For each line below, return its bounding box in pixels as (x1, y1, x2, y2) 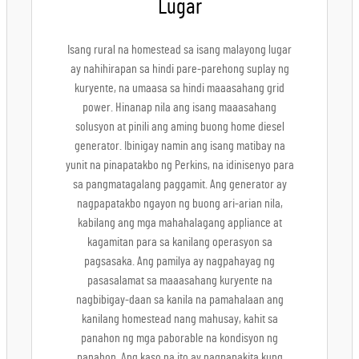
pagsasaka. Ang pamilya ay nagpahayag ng (84, 255, 275, 268)
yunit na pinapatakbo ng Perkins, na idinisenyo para (65, 159, 294, 171)
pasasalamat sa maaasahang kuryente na (87, 274, 272, 287)
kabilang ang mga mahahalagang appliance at (77, 216, 282, 229)
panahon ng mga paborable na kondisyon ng (81, 332, 278, 345)
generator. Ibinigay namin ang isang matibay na (74, 139, 285, 152)
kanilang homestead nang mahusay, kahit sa (81, 313, 278, 325)
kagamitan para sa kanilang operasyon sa (87, 236, 272, 248)
